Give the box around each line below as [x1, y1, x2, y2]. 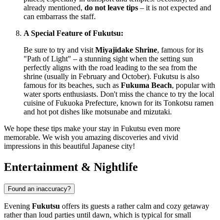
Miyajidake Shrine [95, 46, 157, 55]
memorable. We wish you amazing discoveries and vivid [4, 133, 178, 142]
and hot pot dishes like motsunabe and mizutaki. [24, 108, 172, 116]
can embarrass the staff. [24, 12, 96, 21]
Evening [4, 202, 32, 211]
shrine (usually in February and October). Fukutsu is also [24, 72, 199, 81]
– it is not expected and [138, 3, 211, 12]
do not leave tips [84, 3, 138, 12]
